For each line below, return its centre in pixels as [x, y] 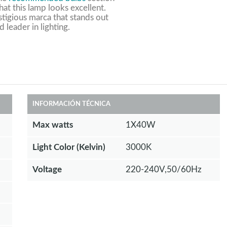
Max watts [52, 125]
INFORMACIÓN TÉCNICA [71, 104]
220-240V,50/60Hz [163, 169]
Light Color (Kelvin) [69, 147]
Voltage [47, 169]
